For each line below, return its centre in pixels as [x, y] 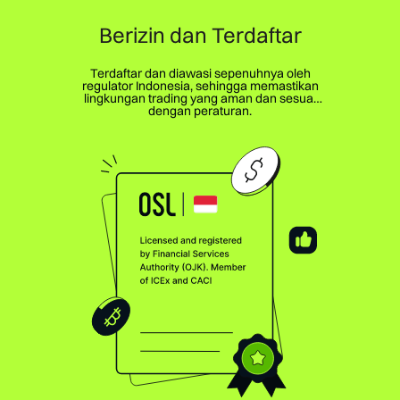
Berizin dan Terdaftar [200, 34]
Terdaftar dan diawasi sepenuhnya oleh [200, 73]
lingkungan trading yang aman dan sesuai [200, 98]
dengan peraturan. [200, 110]
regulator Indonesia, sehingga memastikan [200, 85]
